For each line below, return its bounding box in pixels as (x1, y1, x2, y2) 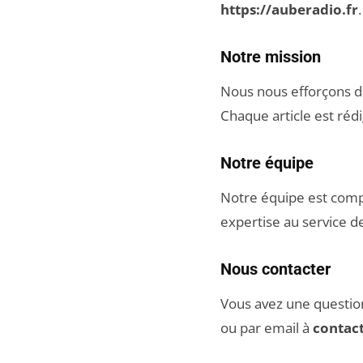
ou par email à (220, 318, 313, 337)
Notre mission (220, 47, 321, 66)
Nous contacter (220, 259, 331, 279)
